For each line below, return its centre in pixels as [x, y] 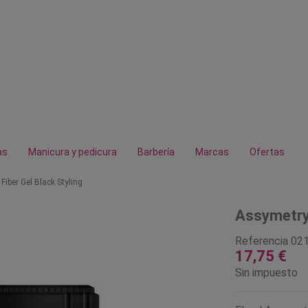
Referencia [261, 241]
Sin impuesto [266, 272]
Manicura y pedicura [73, 152]
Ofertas [267, 152]
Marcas [212, 152]
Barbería [156, 152]
